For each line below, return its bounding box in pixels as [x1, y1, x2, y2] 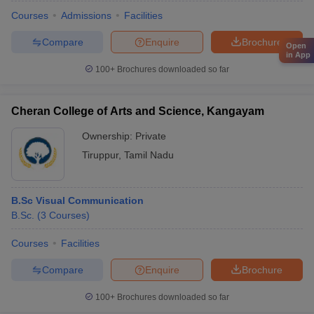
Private [135, 130, 166, 142]
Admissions [61, 10, 111, 21]
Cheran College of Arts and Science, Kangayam [11, 105, 264, 117]
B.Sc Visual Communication [11, 195, 144, 206]
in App [286, 50, 310, 59]
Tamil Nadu [124, 149, 174, 161]
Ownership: [82, 130, 135, 142]
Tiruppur [82, 149, 118, 161]
